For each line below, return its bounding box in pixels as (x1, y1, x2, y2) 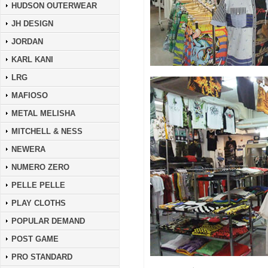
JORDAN (11, 37, 43, 46)
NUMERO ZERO (11, 163, 69, 172)
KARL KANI (11, 55, 53, 64)
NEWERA (11, 145, 45, 154)
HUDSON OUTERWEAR (11, 1, 97, 10)
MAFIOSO (11, 91, 48, 100)
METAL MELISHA (11, 109, 75, 118)
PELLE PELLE (11, 181, 65, 190)
